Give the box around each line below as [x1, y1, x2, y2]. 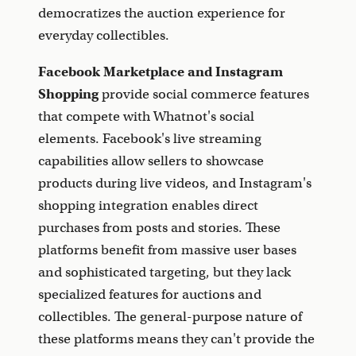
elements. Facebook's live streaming [38, 130, 261, 148]
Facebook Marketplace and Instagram [38, 64, 283, 81]
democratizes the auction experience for [38, 5, 285, 22]
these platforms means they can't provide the [38, 331, 315, 348]
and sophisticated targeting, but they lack [38, 264, 291, 281]
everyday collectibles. [38, 27, 169, 44]
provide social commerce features [99, 86, 309, 103]
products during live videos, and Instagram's [38, 175, 311, 192]
